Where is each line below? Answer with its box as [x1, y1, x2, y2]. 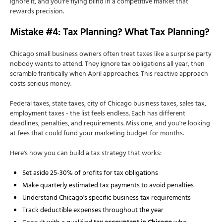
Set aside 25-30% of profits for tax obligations [22, 167, 158, 181]
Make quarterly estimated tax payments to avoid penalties [22, 179, 194, 193]
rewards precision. [10, 5, 64, 19]
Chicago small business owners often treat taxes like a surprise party [10, 48, 212, 62]
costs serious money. [10, 78, 71, 92]
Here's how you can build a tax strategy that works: [10, 147, 162, 161]
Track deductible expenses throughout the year [22, 204, 164, 218]
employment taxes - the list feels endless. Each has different [10, 108, 185, 121]
